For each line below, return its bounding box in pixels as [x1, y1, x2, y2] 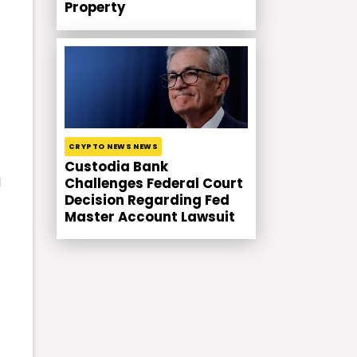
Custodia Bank [65, 157, 168, 176]
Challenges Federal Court [65, 174, 243, 193]
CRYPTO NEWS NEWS [69, 142, 159, 152]
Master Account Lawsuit [65, 207, 235, 226]
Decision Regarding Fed [65, 190, 229, 210]
